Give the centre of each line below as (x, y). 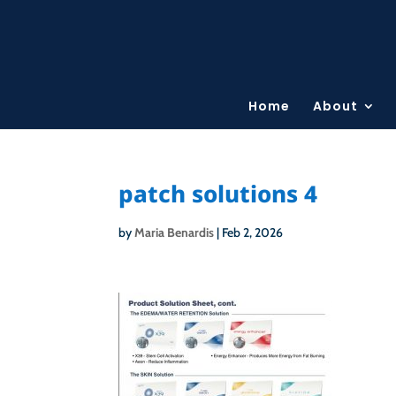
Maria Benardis (175, 232)
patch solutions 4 (218, 194)
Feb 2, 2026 (253, 232)
